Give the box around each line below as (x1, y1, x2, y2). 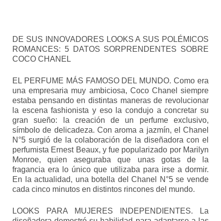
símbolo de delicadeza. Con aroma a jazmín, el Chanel (12, 126, 209, 135)
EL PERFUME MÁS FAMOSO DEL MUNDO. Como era (12, 76, 209, 85)
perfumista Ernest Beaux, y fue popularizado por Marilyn (12, 146, 209, 154)
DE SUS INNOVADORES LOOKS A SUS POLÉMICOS (12, 35, 209, 44)
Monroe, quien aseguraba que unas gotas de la (12, 155, 209, 164)
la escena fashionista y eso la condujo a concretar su (12, 106, 209, 115)
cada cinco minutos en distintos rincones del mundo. (12, 185, 195, 194)
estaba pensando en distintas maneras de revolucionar (12, 96, 209, 105)
